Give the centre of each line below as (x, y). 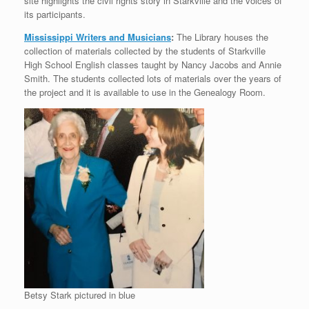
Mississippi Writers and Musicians (98, 37)
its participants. (55, 14)
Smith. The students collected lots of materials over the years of (153, 78)
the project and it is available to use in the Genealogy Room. (145, 92)
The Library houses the (222, 37)
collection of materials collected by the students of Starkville (145, 51)
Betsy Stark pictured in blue (80, 295)
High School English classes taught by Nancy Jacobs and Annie (153, 64)
